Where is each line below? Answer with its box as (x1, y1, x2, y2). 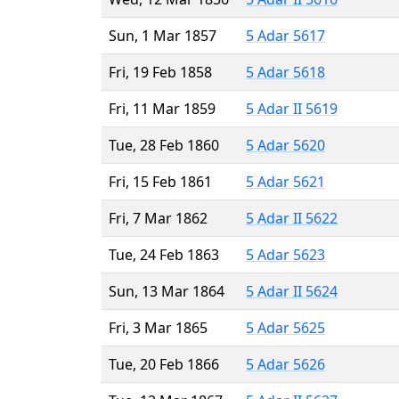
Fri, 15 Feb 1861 (109, 171, 212, 191)
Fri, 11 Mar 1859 (109, 98, 216, 118)
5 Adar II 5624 (246, 281, 338, 301)
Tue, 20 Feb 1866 (109, 354, 219, 374)
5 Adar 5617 (246, 25, 325, 45)
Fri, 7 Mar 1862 (109, 208, 208, 228)
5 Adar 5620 (246, 134, 325, 155)
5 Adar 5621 (246, 171, 325, 191)
